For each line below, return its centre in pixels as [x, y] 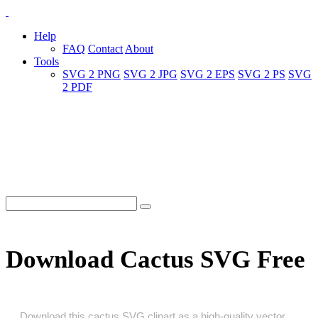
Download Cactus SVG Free [155, 260]
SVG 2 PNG [92, 74]
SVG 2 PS [262, 74]
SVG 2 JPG [150, 74]
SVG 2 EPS [208, 74]
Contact [105, 49]
